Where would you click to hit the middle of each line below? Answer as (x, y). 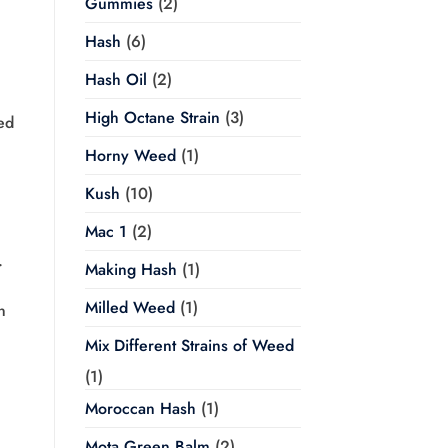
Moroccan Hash (140, 409)
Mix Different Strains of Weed (189, 346)
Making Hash (130, 270)
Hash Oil (115, 80)
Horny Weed (130, 156)
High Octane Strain (152, 118)
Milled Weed (129, 308)
